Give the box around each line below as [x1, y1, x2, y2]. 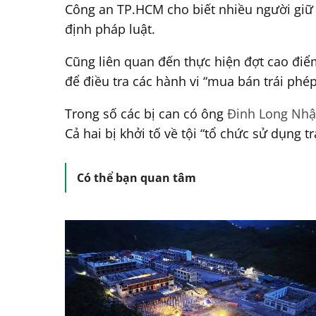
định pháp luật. [65, 20, 155, 37]
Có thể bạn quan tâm [77, 169, 196, 186]
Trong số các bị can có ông [65, 104, 227, 122]
